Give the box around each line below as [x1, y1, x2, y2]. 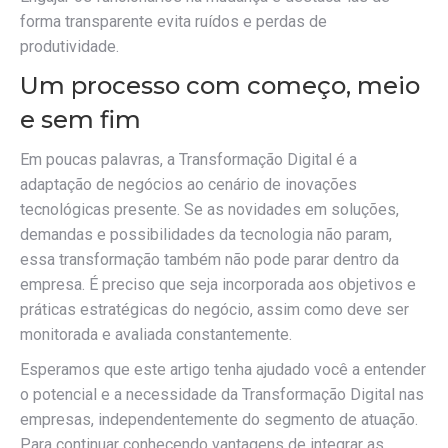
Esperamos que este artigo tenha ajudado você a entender [20, 360, 426, 379]
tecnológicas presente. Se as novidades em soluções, [20, 200, 399, 219]
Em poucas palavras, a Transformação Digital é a [20, 150, 357, 169]
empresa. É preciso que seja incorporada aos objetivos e [20, 275, 416, 294]
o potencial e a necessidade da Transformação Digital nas [20, 385, 424, 404]
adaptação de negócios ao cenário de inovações [20, 175, 357, 194]
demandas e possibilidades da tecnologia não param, [20, 225, 392, 244]
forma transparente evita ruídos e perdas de [20, 12, 327, 31]
